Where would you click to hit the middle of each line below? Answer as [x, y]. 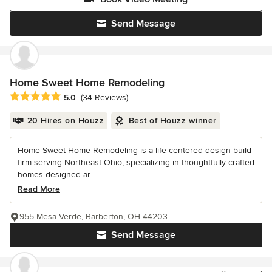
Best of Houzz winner [172, 120]
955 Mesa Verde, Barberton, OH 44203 [93, 216]
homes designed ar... [56, 174]
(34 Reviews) [104, 97]
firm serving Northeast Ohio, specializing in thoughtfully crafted [136, 162]
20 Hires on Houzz [65, 120]
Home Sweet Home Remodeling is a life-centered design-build [134, 150]
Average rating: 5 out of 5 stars [74, 96]
